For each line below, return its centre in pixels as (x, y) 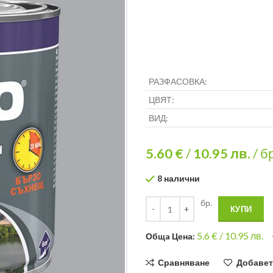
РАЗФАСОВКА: (178, 81)
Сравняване (184, 263)
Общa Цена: (171, 236)
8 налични (179, 178)
